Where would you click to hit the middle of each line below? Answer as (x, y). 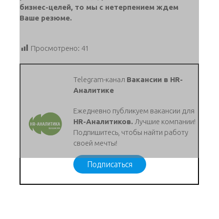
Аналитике (94, 90)
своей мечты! (96, 143)
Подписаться (110, 164)
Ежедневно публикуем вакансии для (134, 110)
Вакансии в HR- (155, 79)
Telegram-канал (100, 79)
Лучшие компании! (164, 121)
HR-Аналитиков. (103, 121)
